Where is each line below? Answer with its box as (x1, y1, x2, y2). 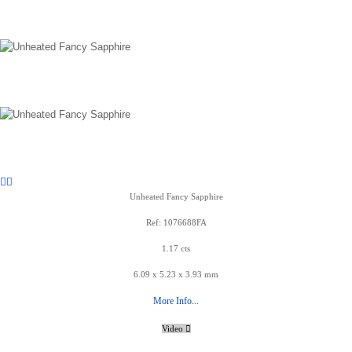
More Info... (153, 295, 199, 306)
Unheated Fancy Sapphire (129, 192, 223, 201)
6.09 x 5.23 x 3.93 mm (134, 269, 218, 279)
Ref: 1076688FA (145, 218, 207, 227)
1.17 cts (162, 244, 190, 253)
